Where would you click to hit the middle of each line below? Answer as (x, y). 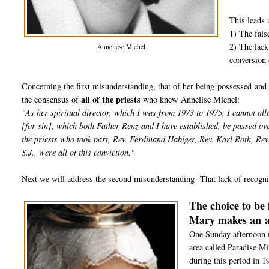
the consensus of (52, 100)
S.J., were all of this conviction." (78, 153)
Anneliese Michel (121, 47)
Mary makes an (227, 220)
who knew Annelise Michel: (190, 100)
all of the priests (111, 100)
